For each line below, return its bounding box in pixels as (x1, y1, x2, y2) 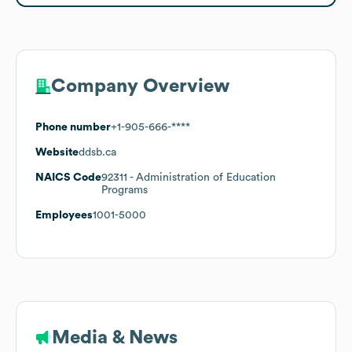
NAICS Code (35, 171, 101, 183)
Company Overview (51, 76, 229, 96)
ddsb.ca (79, 146, 116, 158)
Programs (101, 184, 148, 196)
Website (35, 146, 79, 158)
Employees (35, 209, 93, 221)
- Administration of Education (127, 171, 276, 183)
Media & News (52, 328, 178, 347)
